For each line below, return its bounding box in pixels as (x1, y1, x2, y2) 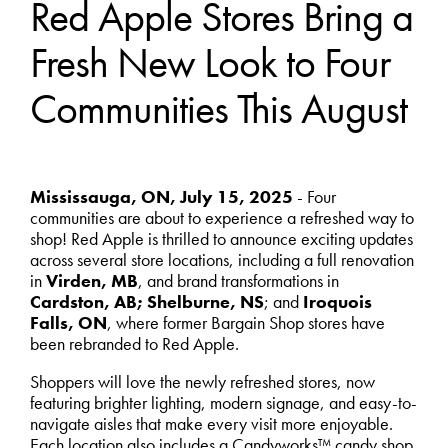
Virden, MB (45, 269, 138, 292)
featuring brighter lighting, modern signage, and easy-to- (29, 392, 417, 415)
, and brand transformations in (137, 269, 339, 292)
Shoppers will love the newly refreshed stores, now (29, 371, 375, 394)
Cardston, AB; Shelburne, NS (29, 290, 264, 313)
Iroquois (302, 290, 372, 313)
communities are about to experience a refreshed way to (29, 206, 414, 229)
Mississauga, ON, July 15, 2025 (29, 185, 293, 208)
